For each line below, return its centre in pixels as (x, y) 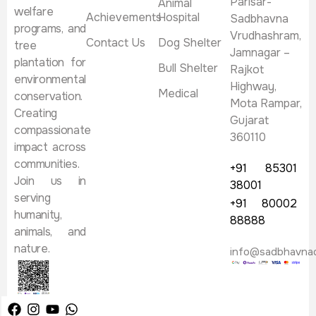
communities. (47, 164)
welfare (34, 11)
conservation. (48, 96)
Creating (36, 113)
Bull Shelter (188, 68)
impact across (50, 147)
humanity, (38, 214)
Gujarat (249, 120)
